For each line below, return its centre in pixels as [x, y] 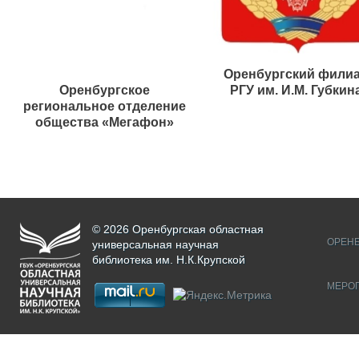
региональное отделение [105, 107]
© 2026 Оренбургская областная [178, 230]
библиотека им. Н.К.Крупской [169, 260]
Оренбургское [105, 91]
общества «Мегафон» [105, 123]
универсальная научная [155, 245]
